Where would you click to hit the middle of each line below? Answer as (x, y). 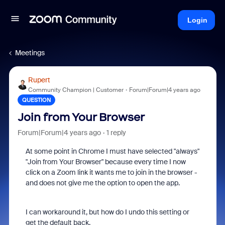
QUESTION (36, 100)
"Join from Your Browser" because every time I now (105, 162)
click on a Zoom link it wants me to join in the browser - (111, 172)
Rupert (39, 80)
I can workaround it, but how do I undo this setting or (107, 212)
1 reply (116, 133)
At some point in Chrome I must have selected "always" (112, 151)
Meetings (30, 53)
